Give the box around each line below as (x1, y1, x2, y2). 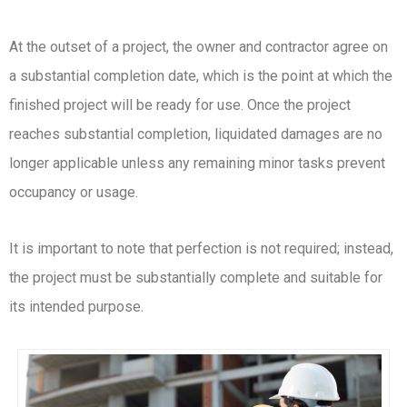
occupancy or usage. (9, 184, 138, 202)
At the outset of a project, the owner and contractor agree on (9, 38, 388, 56)
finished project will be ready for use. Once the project (9, 96, 351, 114)
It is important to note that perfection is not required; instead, (9, 240, 393, 258)
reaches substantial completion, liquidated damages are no (9, 125, 382, 144)
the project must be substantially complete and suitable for (9, 269, 382, 287)
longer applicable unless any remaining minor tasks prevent (9, 154, 385, 173)
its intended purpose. (9, 298, 144, 316)
